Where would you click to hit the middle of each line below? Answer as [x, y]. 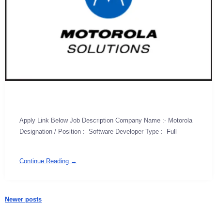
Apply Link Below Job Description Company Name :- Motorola [106, 120]
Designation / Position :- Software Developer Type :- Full [98, 131]
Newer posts [23, 199]
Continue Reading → [48, 161]
